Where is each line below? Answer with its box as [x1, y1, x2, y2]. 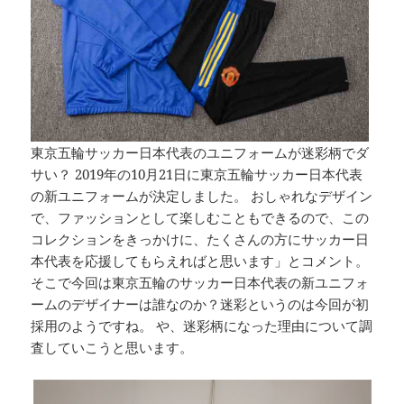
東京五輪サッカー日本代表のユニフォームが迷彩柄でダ [31, 143, 370, 162]
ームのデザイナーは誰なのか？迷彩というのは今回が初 [31, 295, 370, 314]
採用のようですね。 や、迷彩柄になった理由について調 [31, 317, 373, 335]
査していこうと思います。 [31, 338, 194, 357]
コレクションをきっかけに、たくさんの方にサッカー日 [31, 230, 370, 249]
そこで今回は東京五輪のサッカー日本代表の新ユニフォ [31, 273, 370, 292]
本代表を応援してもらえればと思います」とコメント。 [31, 252, 370, 271]
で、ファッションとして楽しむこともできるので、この [31, 208, 370, 227]
